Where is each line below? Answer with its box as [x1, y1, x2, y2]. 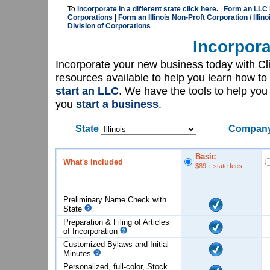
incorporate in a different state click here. [77, 5, 218, 13]
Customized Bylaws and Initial [63, 240, 169, 249]
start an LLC [55, 84, 119, 97]
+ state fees [206, 162, 242, 169]
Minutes [63, 249, 93, 258]
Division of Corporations [67, 22, 151, 30]
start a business [76, 98, 159, 110]
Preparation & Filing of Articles [63, 218, 169, 227]
